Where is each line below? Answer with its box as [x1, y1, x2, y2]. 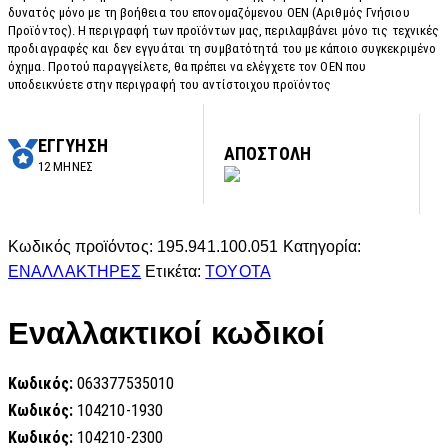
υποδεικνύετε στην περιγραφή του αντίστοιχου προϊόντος [8, 77, 332, 93]
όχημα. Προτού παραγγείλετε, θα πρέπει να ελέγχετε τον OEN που [8, 59, 367, 75]
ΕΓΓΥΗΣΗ [38, 134, 108, 156]
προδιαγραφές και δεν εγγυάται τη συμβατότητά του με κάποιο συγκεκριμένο [8, 41, 437, 57]
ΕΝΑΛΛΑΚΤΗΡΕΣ [8, 263, 142, 281]
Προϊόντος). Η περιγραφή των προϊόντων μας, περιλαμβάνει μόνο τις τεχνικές [8, 23, 440, 39]
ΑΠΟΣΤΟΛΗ [224, 143, 311, 165]
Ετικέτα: [145, 263, 206, 281]
